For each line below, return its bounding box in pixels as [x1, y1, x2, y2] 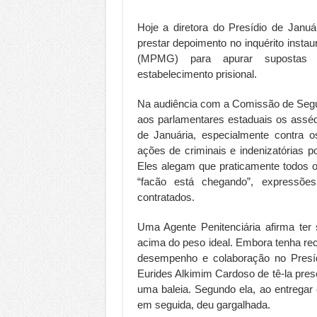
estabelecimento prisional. [137, 67, 257, 80]
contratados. [137, 190, 195, 203]
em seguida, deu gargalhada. [137, 298, 270, 311]
